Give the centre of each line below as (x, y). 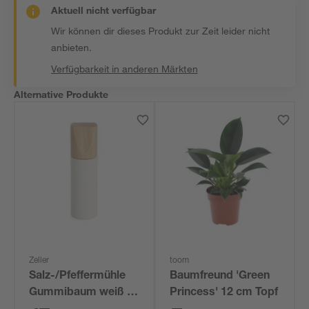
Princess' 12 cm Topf (224, 293)
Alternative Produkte (61, 94)
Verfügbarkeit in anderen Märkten (124, 69)
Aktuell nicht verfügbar (104, 10)
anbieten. (72, 47)
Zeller (39, 261)
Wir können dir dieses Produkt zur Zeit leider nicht (160, 31)
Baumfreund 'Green (220, 277)
